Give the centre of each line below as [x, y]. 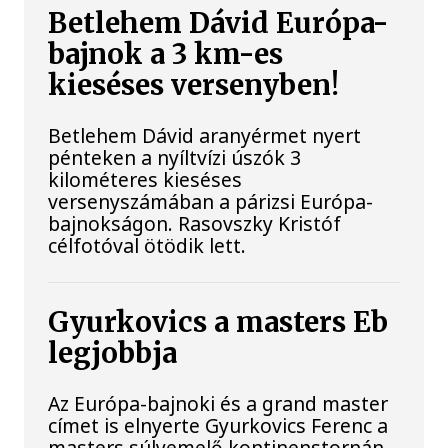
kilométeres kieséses [145, 180]
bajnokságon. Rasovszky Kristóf [195, 224]
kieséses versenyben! [194, 86]
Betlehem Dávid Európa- [219, 24]
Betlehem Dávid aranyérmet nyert [205, 136]
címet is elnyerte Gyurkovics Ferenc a [218, 425]
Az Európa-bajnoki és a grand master [218, 403]
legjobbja [113, 353]
